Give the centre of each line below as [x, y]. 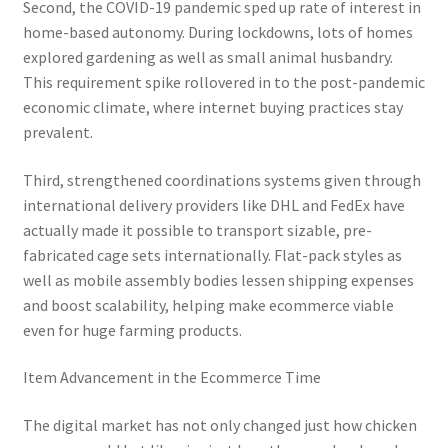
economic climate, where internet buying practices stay [212, 106]
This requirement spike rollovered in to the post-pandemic [223, 81]
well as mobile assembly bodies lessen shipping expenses [218, 279]
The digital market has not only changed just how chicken [219, 424]
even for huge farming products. [132, 329]
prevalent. [57, 131]
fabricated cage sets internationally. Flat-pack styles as [212, 254]
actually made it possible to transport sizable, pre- [197, 229]
